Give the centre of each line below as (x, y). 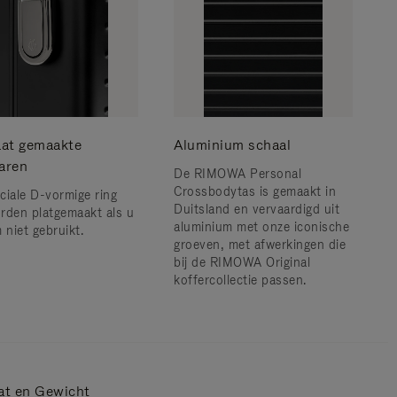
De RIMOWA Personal (237, 174)
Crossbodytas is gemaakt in (255, 191)
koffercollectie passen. (240, 280)
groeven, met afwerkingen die (260, 245)
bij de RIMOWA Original (242, 262)
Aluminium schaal (232, 145)
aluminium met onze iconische (261, 227)
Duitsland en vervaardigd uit (257, 209)
